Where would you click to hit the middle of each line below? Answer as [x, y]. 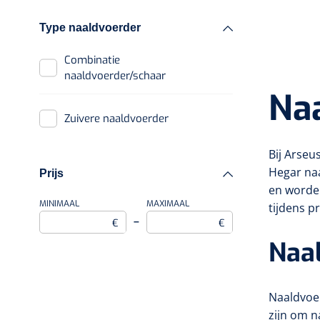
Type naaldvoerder [90, 27]
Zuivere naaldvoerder [119, 119]
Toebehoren [122, 49]
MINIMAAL [59, 204]
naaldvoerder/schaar [115, 76]
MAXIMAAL [167, 204]
